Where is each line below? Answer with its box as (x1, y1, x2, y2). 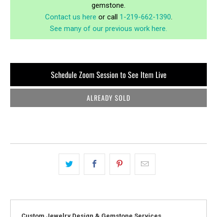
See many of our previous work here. (50, 24, 167, 33)
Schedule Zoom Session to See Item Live (50, 68, 167, 80)
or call (96, 12, 120, 21)
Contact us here (45, 12, 96, 21)
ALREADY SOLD (87, 92, 130, 103)
